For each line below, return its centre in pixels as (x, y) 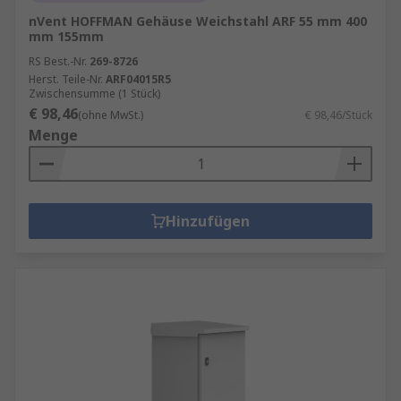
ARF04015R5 (138, 79)
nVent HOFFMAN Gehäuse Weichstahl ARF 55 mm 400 (198, 21)
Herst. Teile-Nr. (66, 79)
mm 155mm (66, 36)
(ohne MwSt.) (111, 115)
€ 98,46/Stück (339, 115)
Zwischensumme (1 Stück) (94, 94)
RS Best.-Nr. (58, 61)
